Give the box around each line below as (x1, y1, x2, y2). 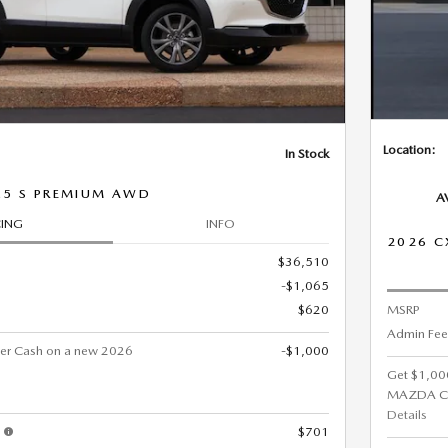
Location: (383, 141, 436, 157)
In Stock (285, 145, 329, 161)
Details (387, 407, 427, 423)
